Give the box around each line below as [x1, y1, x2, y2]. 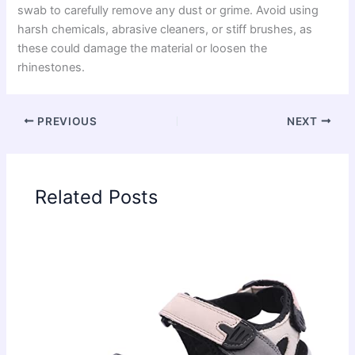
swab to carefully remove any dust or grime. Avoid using [17, 2, 319, 17]
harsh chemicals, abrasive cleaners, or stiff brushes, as [17, 21, 313, 36]
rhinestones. [17, 59, 86, 74]
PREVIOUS [34, 114, 97, 128]
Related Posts [35, 185, 158, 209]
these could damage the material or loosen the [17, 40, 268, 55]
